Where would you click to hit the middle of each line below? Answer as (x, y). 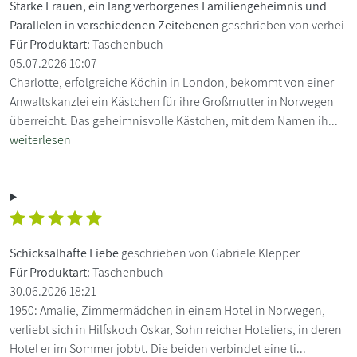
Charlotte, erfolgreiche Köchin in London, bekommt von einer (172, 82)
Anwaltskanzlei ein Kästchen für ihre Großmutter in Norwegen (172, 101)
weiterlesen (40, 139)
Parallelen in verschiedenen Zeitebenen (114, 25)
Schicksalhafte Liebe (64, 253)
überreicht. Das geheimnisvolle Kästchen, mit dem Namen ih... (174, 120)
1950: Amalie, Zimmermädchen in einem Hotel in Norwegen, (167, 310)
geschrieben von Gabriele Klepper (209, 253)
